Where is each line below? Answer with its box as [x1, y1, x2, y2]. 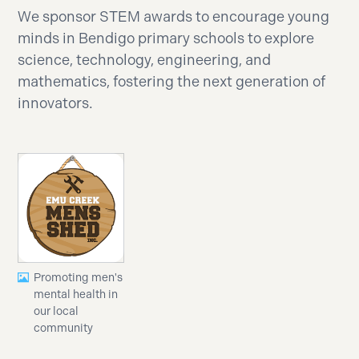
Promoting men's [34, 270, 123, 284]
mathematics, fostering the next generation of [18, 72, 326, 91]
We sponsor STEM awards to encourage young [18, 7, 330, 26]
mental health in [34, 287, 119, 301]
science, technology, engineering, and [18, 50, 272, 69]
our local [34, 304, 79, 318]
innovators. [18, 94, 94, 112]
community [34, 321, 94, 335]
